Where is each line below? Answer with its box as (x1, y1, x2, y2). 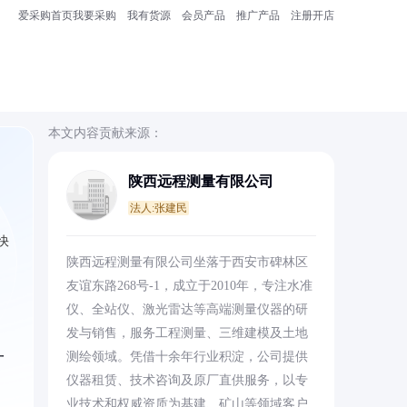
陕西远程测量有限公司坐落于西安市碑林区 (65, 255, 308, 269)
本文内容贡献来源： (47, 126, 163, 140)
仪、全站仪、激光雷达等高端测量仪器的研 (65, 303, 308, 316)
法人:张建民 (129, 202, 187, 214)
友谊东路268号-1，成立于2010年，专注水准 (65, 279, 313, 293)
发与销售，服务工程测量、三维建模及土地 (65, 326, 308, 340)
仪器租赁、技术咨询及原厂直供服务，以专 (65, 373, 308, 387)
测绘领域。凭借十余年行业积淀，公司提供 (65, 350, 308, 363)
